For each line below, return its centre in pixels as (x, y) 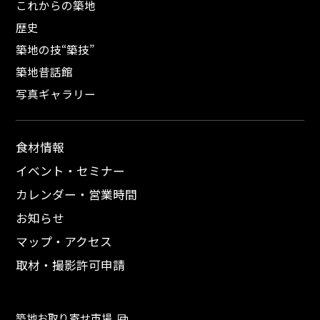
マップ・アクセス (64, 242)
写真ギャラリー (56, 94)
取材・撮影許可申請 (71, 265)
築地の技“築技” (55, 50)
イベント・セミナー (71, 171)
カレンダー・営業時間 (77, 195)
